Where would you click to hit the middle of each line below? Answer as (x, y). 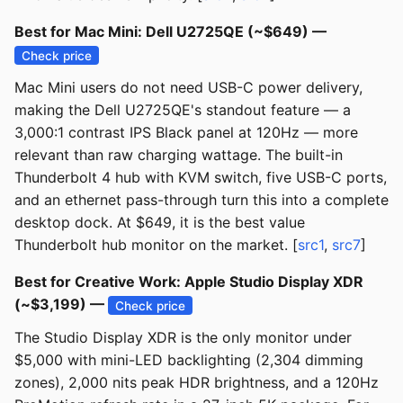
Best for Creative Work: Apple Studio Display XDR (189, 282)
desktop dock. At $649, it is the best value (160, 223)
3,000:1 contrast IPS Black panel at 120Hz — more (186, 133)
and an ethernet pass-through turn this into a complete (201, 200)
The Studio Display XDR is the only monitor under (183, 338)
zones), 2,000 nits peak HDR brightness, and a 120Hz (197, 383)
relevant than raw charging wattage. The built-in (179, 155)
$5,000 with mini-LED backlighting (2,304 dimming (189, 360)
